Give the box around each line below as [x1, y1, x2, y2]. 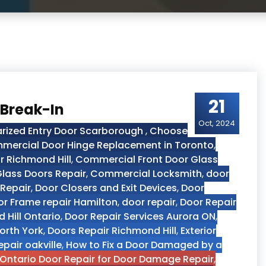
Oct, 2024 [198, 118, 236, 129]
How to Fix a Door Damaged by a [66, 238, 222, 252]
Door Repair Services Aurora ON [65, 210, 216, 223]
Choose [150, 124, 188, 138]
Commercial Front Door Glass [75, 153, 218, 166]
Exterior [180, 224, 216, 237]
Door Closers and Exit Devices [35, 181, 177, 195]
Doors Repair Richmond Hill [47, 224, 176, 237]
